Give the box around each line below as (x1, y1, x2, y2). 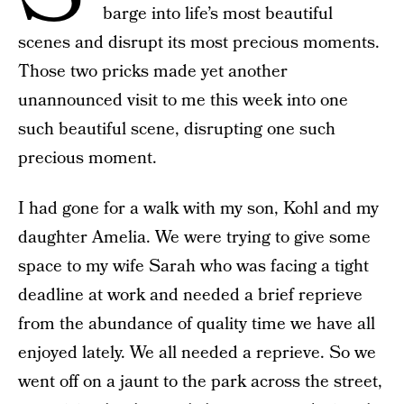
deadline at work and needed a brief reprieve (18, 283, 363, 308)
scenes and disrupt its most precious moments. (18, 31, 380, 55)
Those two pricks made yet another (18, 60, 288, 84)
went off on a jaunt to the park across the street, (18, 370, 382, 394)
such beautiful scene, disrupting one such (18, 117, 335, 142)
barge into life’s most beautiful (103, 2, 333, 26)
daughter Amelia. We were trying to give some (18, 225, 371, 250)
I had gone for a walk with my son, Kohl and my (18, 197, 379, 221)
